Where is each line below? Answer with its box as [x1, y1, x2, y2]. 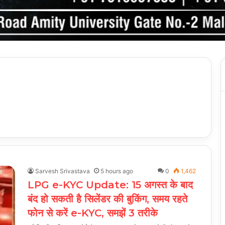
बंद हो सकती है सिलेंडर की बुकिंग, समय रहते [28, 192, 187, 205]
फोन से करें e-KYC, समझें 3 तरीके [28, 206, 158, 219]
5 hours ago [100, 167, 133, 175]
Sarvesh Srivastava [35, 167, 90, 175]
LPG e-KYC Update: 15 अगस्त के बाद [28, 178, 193, 191]
